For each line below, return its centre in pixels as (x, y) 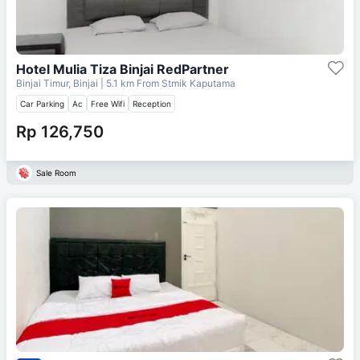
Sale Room (56, 172)
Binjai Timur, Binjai (58, 83)
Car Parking (42, 103)
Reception (152, 103)
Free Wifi (108, 103)
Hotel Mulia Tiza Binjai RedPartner (123, 69)
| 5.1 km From (130, 83)
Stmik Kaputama (198, 83)
